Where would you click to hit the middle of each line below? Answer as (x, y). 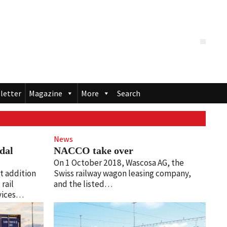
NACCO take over (93, 150)
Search (129, 93)
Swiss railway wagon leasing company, (122, 174)
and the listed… (83, 184)
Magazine (46, 93)
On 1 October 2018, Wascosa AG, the (119, 163)
